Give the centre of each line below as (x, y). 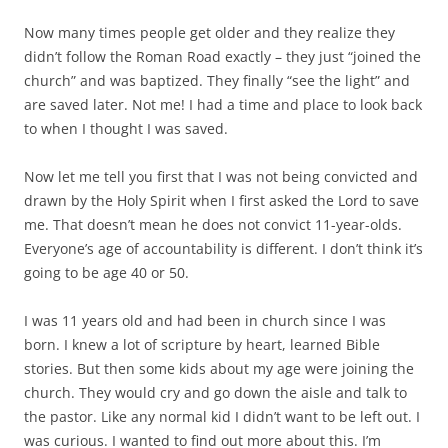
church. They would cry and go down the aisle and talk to (215, 393)
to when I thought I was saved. (126, 129)
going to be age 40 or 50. (106, 273)
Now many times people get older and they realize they (209, 33)
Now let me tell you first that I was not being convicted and (221, 177)
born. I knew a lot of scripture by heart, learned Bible (202, 345)
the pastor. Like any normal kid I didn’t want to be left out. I (222, 417)
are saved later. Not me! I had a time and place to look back (223, 105)
